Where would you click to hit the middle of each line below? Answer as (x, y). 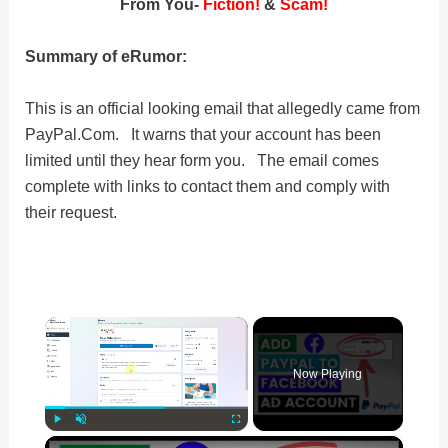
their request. (71, 212)
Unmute (94, 441)
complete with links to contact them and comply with (208, 186)
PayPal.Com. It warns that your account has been (203, 134)
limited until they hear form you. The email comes (202, 160)
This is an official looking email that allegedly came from (223, 108)
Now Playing (328, 374)
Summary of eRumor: (106, 55)
